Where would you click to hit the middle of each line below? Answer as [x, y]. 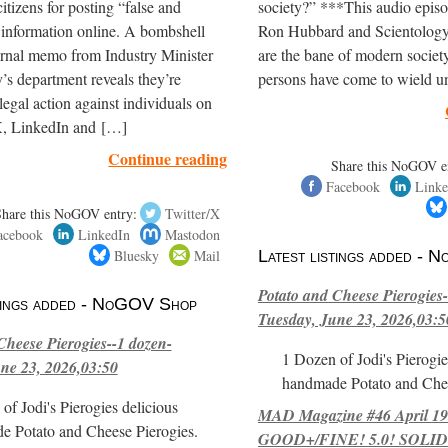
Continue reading [168, 158]
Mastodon [193, 234]
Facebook [352, 186]
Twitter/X [193, 213]
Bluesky [137, 255]
